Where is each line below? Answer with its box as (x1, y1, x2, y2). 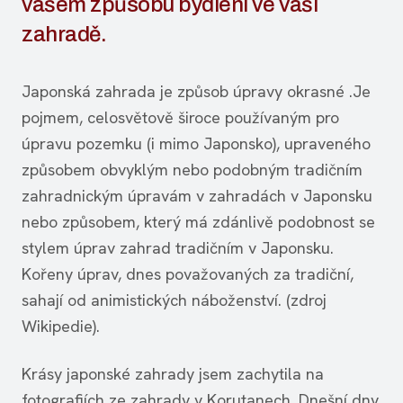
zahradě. (22, 22, 107, 46)
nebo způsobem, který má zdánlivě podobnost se (22, 211, 375, 232)
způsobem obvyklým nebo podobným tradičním (22, 159, 363, 180)
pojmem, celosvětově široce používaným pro (22, 107, 339, 128)
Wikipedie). (22, 316, 100, 336)
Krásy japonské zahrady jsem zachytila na (22, 363, 324, 384)
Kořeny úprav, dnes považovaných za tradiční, (22, 264, 354, 284)
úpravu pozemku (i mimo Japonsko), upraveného (22, 133, 371, 154)
